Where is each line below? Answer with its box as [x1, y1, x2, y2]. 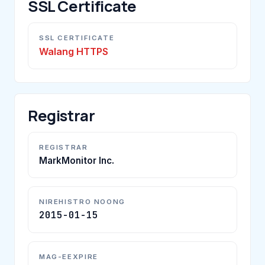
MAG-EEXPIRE [39, 252, 98, 261]
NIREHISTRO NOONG [39, 197, 125, 206]
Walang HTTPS [39, 45, 108, 57]
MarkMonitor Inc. [39, 154, 114, 166]
